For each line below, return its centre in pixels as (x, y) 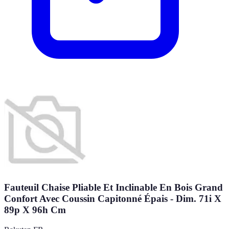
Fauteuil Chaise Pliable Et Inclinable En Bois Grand (113, 188)
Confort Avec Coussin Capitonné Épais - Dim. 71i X (113, 199)
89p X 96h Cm (35, 210)
